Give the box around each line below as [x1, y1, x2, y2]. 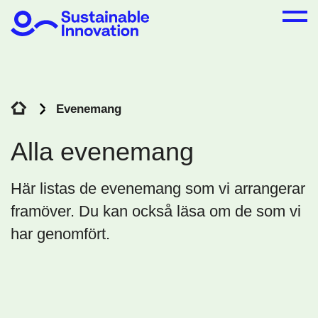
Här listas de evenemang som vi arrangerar [11, 180, 305, 197]
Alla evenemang [11, 137, 194, 166]
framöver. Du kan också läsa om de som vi [11, 202, 301, 220]
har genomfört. [11, 225, 110, 243]
